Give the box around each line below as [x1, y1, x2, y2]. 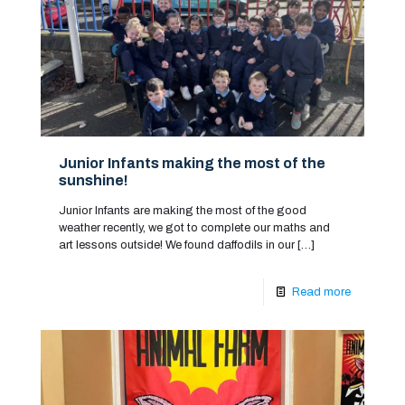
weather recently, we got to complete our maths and [59, 221, 330, 234]
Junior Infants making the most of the [59, 155, 325, 171]
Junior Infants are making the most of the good [59, 204, 306, 217]
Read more [292, 286, 351, 298]
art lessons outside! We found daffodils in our [59, 239, 295, 251]
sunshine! [59, 173, 128, 188]
